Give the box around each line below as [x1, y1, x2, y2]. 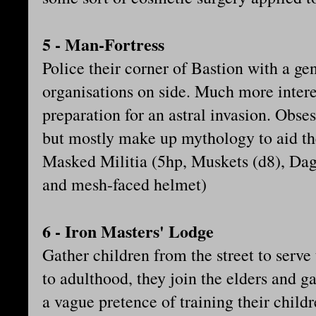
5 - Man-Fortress [42, 32, 164, 57]
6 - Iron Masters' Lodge [42, 219, 214, 244]
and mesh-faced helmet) [42, 173, 207, 196]
